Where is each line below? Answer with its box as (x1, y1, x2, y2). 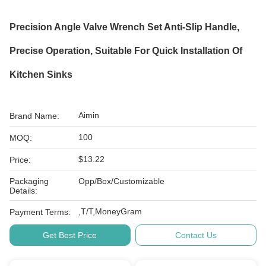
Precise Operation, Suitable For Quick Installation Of (9, 46, 242, 56)
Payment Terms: (9, 207, 71, 217)
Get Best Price (43, 230, 97, 240)
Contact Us (175, 230, 217, 240)
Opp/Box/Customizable (78, 176, 164, 186)
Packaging (9, 176, 49, 186)
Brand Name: (9, 111, 59, 121)
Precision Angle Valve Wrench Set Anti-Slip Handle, (9, 22, 239, 32)
